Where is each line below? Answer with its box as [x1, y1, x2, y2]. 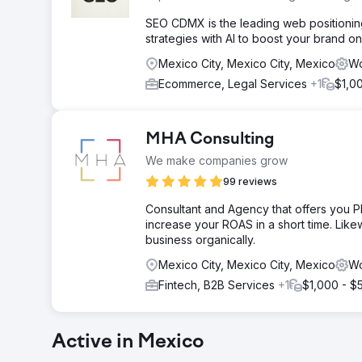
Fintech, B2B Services [158, 278, 278, 292]
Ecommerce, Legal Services [158, 77, 310, 90]
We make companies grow [145, 154, 288, 167]
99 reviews [223, 175, 277, 187]
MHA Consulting [145, 131, 275, 149]
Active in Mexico [52, 332, 204, 353]
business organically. [145, 233, 255, 246]
